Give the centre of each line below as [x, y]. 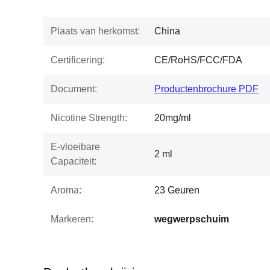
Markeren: [72, 219]
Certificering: [78, 60]
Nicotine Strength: [89, 118]
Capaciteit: [74, 161]
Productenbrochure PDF [206, 89]
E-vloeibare [75, 147]
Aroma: [66, 190]
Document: [74, 89]
